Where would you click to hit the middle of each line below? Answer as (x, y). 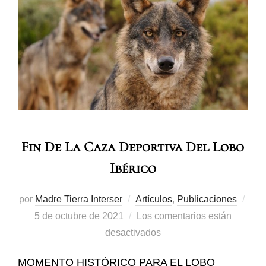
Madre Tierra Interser (78, 199)
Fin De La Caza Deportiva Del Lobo (132, 147)
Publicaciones (207, 199)
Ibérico (133, 169)
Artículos (153, 199)
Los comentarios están (184, 216)
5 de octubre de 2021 (79, 216)
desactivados (133, 233)
